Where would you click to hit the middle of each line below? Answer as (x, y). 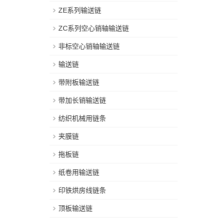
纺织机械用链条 (82, 118)
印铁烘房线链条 (82, 190)
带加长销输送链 (82, 100)
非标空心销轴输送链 (89, 46)
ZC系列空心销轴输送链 (94, 28)
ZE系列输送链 (80, 10)
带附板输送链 (79, 82)
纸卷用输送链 (79, 172)
